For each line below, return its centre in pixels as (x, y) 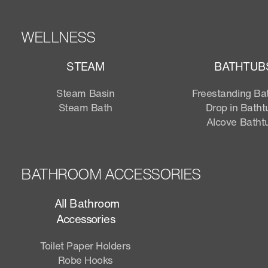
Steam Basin (86, 93)
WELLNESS (58, 37)
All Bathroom (86, 203)
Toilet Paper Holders (86, 245)
